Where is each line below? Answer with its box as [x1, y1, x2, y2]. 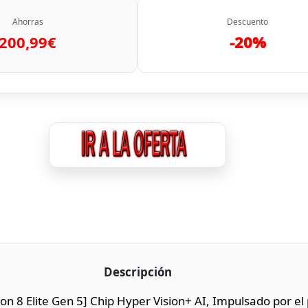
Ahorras [12, 15, 43, 27]
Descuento [227, 15, 268, 27]
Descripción [103, 263, 172, 280]
